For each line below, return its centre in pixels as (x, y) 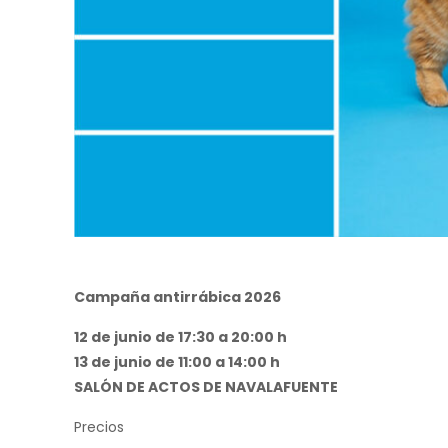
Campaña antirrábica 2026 (178, 297)
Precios (99, 427)
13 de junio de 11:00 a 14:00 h (177, 362)
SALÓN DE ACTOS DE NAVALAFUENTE (206, 387)
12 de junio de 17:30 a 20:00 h (181, 337)
